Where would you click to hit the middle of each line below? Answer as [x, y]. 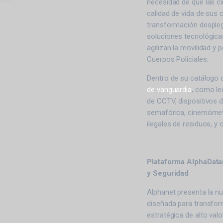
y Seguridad [168, 173]
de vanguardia [169, 90]
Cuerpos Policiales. [178, 59]
